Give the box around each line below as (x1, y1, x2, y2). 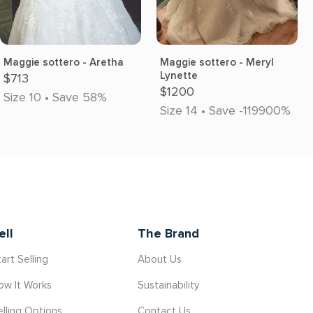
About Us (138, 253, 182, 265)
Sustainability (138, 279, 200, 291)
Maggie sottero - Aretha (3, 56, 124, 68)
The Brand (138, 226, 200, 241)
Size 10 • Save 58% (3, 89, 107, 105)
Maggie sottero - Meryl (160, 56, 274, 68)
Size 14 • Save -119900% (160, 103, 291, 118)
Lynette (160, 69, 198, 82)
